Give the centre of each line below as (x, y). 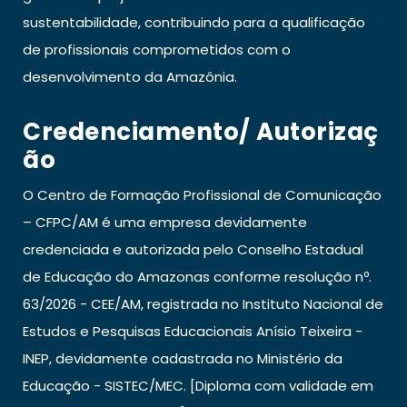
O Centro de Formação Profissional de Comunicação (202, 194)
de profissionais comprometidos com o (157, 49)
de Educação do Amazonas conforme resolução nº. (197, 276)
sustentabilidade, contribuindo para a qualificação (194, 22)
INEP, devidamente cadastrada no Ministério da (183, 358)
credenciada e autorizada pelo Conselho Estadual (193, 249)
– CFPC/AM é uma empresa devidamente (165, 222)
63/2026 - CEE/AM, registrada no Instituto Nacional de (203, 303)
